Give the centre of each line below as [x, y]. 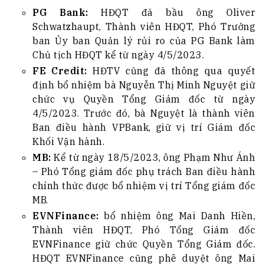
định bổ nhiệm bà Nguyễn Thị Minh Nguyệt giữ [144, 85]
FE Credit [59, 71]
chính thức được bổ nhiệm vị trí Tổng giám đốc [144, 186]
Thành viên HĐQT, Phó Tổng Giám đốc [144, 230]
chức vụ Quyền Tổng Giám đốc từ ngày [144, 99]
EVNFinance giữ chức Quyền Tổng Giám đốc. [144, 244]
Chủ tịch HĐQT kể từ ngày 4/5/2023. [118, 55]
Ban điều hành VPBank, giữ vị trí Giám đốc [144, 128]
